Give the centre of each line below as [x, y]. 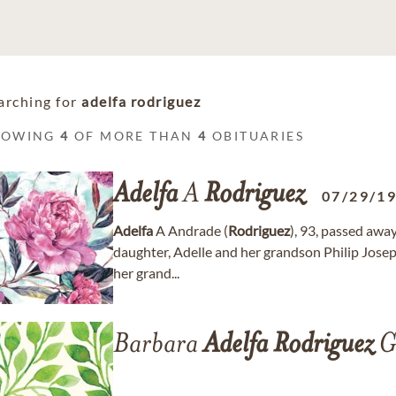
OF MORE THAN [134, 136]
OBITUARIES [256, 136]
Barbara [158, 346]
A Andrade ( [190, 230]
